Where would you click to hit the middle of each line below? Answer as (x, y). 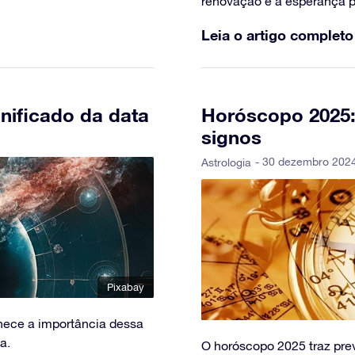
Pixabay (126, 288)
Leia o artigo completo (277, 34)
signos (231, 137)
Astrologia (226, 162)
